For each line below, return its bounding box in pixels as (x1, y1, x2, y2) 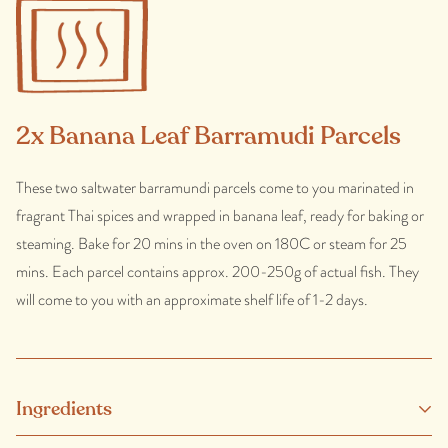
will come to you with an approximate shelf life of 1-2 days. (16, 288, 368, 312)
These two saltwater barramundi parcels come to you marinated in (16, 176, 414, 200)
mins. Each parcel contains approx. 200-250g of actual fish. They (16, 260, 419, 284)
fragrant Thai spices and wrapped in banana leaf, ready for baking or (16, 204, 424, 228)
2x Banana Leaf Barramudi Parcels (16, 119, 401, 153)
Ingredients (16, 396, 112, 422)
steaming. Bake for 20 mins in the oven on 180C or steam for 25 (16, 232, 407, 256)
